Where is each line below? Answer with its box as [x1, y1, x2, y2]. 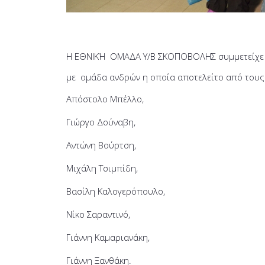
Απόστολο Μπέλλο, [66, 92, 144, 105]
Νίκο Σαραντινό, [66, 208, 130, 220]
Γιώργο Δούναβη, [66, 115, 135, 128]
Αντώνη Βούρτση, [66, 138, 136, 151]
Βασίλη [66, 185, 98, 197]
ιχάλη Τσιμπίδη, [73, 161, 138, 174]
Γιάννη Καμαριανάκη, [66, 231, 150, 243]
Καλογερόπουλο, [98, 185, 165, 197]
